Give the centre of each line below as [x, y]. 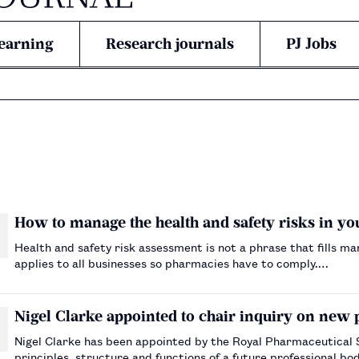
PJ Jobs [311, 44]
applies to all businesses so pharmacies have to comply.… [171, 262]
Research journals [170, 44]
